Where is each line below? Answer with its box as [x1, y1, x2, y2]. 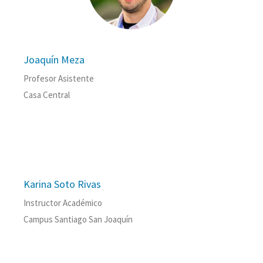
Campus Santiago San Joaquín [23, 214, 133, 225]
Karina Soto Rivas [23, 177, 101, 191]
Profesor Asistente [23, 73, 94, 85]
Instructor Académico [23, 197, 102, 209]
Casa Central [23, 89, 70, 101]
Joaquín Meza [23, 53, 85, 67]
